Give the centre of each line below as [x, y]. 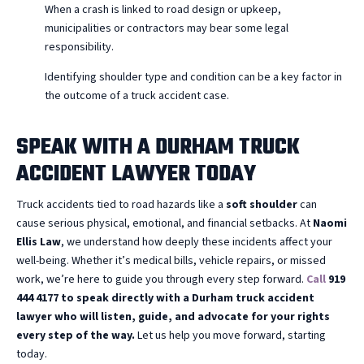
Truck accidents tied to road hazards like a [121, 204]
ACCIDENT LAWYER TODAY [136, 174]
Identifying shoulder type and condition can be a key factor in [193, 77]
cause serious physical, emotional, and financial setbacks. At [165, 223]
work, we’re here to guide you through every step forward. [161, 279]
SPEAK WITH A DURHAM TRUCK [158, 147]
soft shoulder [262, 204]
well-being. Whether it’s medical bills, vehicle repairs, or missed [171, 260]
